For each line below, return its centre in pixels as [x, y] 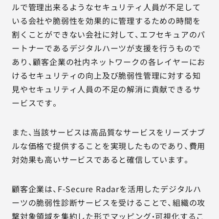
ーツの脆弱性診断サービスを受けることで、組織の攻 [109, 202]
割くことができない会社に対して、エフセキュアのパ [109, 34]
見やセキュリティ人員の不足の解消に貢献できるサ [106, 89]
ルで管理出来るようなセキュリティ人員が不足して [106, 7]
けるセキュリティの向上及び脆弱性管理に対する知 [106, 75]
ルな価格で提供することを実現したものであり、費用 [109, 146]
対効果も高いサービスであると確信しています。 [101, 159]
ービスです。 [35, 103]
